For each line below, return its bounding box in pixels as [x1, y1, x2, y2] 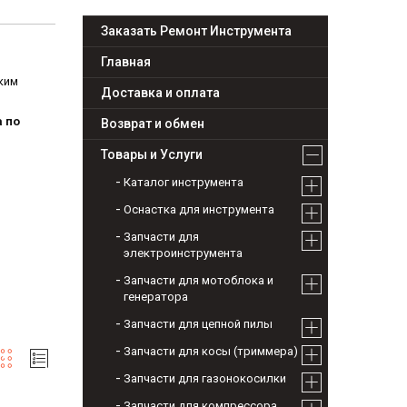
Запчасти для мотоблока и [124, 273, 273, 288]
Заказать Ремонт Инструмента [101, 24, 292, 39]
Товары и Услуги [101, 147, 203, 163]
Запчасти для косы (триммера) [124, 344, 298, 359]
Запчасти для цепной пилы [124, 317, 273, 332]
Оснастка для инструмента [124, 203, 274, 217]
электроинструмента [124, 246, 243, 261]
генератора [124, 290, 188, 304]
